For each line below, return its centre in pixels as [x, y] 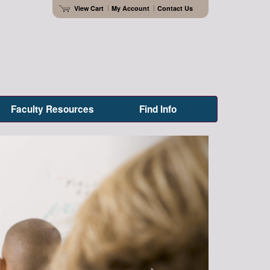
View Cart [89, 8]
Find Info [158, 109]
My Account [130, 8]
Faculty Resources [52, 109]
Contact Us [175, 8]
